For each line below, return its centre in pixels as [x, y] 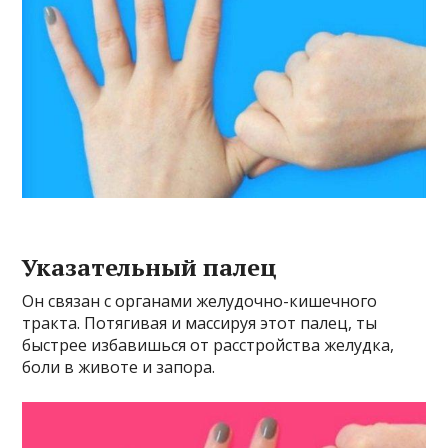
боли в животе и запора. [119, 367]
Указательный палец [150, 267]
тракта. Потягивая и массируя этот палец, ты [200, 323]
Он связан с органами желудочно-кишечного [200, 301]
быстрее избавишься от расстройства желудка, [208, 345]
